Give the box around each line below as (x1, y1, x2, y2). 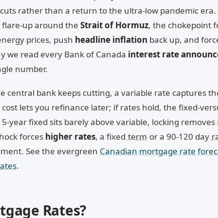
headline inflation (74, 34, 147, 46)
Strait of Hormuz (80, 19, 148, 31)
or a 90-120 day (147, 130, 211, 142)
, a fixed (95, 130, 127, 142)
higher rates (45, 130, 95, 142)
